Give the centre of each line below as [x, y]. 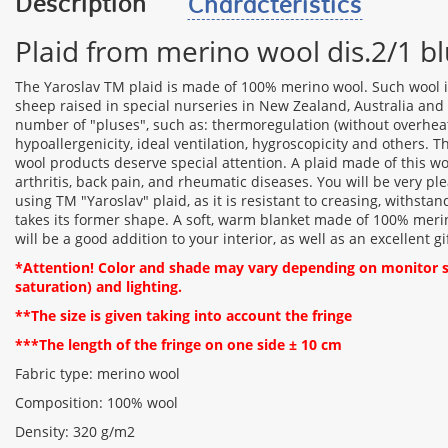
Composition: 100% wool [96, 402]
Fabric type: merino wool [97, 373]
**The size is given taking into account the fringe [183, 315]
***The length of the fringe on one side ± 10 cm [178, 344]
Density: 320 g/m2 [75, 431]
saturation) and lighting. [98, 286]
